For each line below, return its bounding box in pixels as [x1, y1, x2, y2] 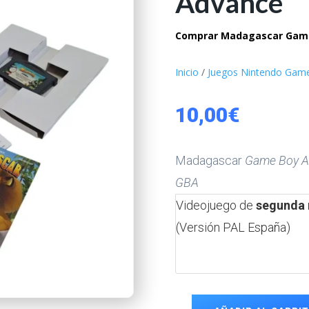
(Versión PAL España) [175, 220, 290, 235]
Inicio [175, 65, 199, 79]
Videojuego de [175, 198, 256, 213]
